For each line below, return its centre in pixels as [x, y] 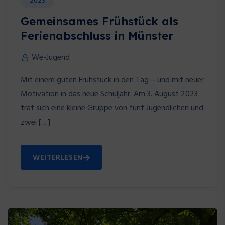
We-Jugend [51, 58]
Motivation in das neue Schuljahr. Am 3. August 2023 [109, 95]
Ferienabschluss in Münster [97, 36]
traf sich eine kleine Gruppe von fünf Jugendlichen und [112, 109]
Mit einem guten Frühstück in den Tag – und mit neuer [112, 81]
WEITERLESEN [58, 158]
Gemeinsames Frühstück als [99, 21]
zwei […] [35, 123]
